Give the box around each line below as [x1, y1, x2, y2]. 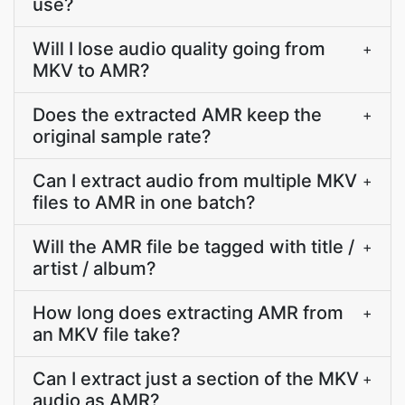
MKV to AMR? [33, 60, 150, 81]
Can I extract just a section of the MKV [33, 368, 359, 390]
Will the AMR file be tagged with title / [33, 236, 354, 258]
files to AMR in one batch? [33, 192, 256, 213]
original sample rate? [33, 126, 212, 147]
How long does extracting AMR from [33, 302, 344, 324]
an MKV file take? [33, 324, 181, 345]
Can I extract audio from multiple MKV [33, 170, 357, 192]
